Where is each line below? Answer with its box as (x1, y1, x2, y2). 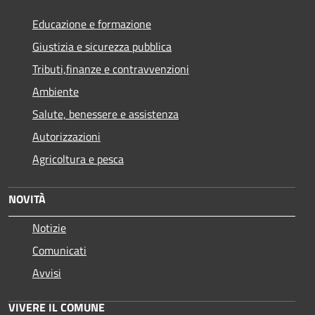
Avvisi (32, 264, 61, 281)
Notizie (32, 219, 66, 236)
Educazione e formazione (32, 15, 151, 32)
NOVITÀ (8, 190, 46, 207)
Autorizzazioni (32, 127, 101, 145)
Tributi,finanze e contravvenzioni (32, 60, 189, 77)
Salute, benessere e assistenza (32, 105, 179, 122)
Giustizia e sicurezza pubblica (32, 37, 172, 55)
